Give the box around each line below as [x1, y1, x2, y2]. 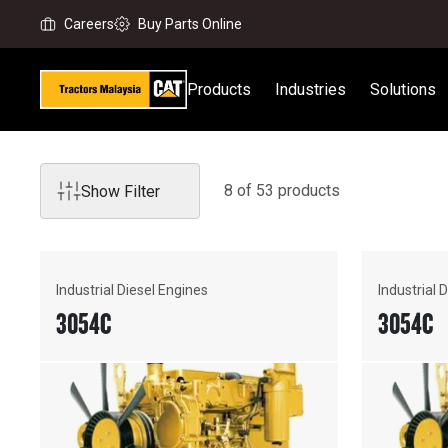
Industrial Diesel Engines [56, 281, 208, 298]
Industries [275, 80, 346, 99]
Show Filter [81, 181, 160, 201]
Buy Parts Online [138, 15, 242, 32]
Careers [64, 15, 114, 32]
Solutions [370, 80, 436, 99]
